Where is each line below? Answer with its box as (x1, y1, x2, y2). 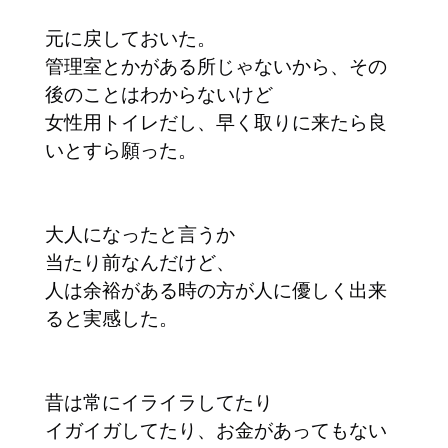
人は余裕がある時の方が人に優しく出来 (45, 277, 387, 303)
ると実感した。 (45, 305, 178, 331)
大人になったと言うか (45, 221, 235, 247)
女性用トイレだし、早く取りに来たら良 (45, 109, 387, 135)
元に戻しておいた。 (45, 25, 216, 51)
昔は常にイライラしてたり (45, 389, 273, 415)
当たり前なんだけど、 (45, 249, 235, 275)
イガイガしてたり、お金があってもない (45, 417, 387, 443)
